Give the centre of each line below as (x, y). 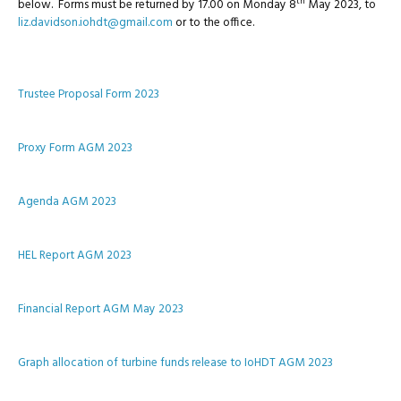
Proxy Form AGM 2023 (75, 148)
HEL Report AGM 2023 (75, 256)
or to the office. (213, 23)
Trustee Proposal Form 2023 (89, 94)
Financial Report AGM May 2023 (101, 309)
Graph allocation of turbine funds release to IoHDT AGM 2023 (175, 363)
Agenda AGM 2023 (67, 202)
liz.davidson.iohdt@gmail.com (95, 23)
